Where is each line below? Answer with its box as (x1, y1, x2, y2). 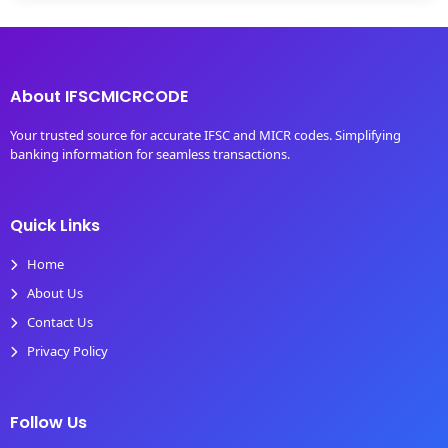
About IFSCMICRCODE (9, 84, 188, 108)
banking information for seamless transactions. (9, 144, 290, 163)
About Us (26, 283, 83, 302)
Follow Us (9, 410, 87, 434)
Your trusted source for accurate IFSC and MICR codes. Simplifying (9, 125, 401, 144)
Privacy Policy (26, 341, 108, 360)
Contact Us (26, 312, 93, 331)
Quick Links (9, 213, 100, 237)
